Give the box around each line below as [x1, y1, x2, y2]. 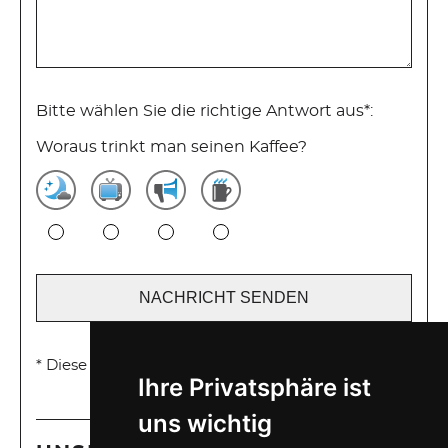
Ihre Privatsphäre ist [137, 373, 371, 402]
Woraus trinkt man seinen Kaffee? [36, 139, 307, 155]
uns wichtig [137, 409, 272, 438]
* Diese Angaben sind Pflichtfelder [36, 358, 290, 373]
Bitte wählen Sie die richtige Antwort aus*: [36, 103, 373, 119]
